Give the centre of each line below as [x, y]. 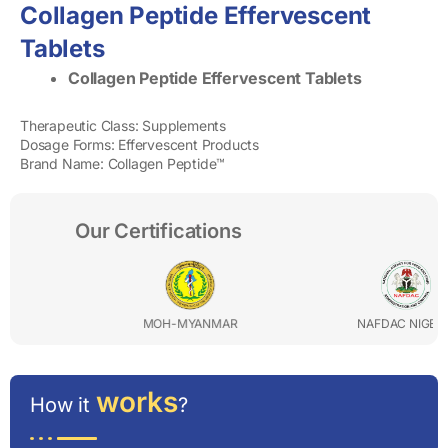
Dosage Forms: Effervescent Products [139, 144]
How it [63, 405]
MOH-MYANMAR [131, 323]
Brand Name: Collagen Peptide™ [123, 163]
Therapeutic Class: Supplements [123, 125]
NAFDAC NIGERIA [347, 323]
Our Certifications [158, 231]
